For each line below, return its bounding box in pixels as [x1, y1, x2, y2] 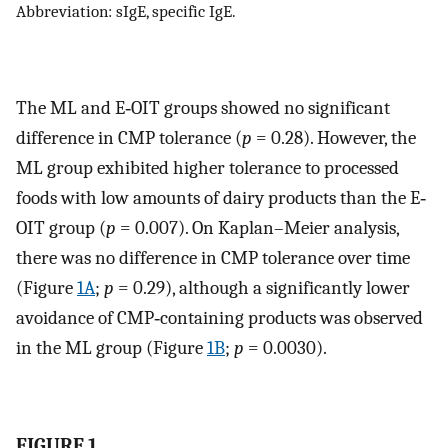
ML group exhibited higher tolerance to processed [16, 156, 399, 179]
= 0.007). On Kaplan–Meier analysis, [116, 216, 399, 239]
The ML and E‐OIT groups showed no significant [16, 96, 390, 119]
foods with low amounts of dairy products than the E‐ [16, 186, 426, 209]
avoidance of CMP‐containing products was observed [16, 306, 423, 329]
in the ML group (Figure [16, 336, 207, 359]
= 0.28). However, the [252, 126, 416, 149]
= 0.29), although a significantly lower [114, 276, 410, 299]
